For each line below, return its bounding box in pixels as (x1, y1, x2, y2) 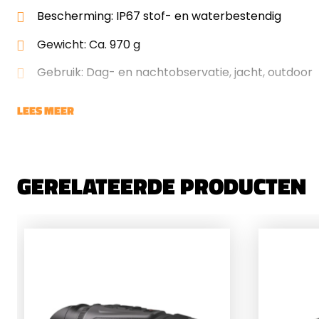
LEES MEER (17, 101, 74, 119)
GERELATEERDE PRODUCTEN (17, 168, 306, 203)
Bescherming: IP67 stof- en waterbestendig (37, 7, 281, 24)
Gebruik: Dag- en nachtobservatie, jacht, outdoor (37, 64, 313, 81)
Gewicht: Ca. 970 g (37, 36, 140, 53)
